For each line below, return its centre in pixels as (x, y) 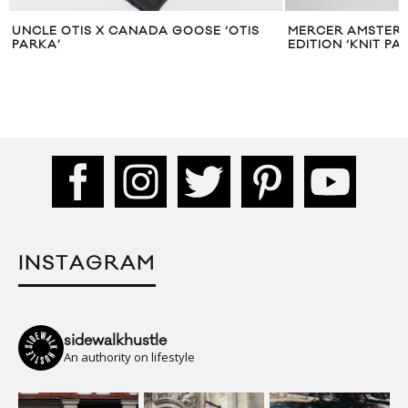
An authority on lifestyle (129, 357)
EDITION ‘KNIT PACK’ (261, 45)
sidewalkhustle (115, 340)
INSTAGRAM (87, 263)
